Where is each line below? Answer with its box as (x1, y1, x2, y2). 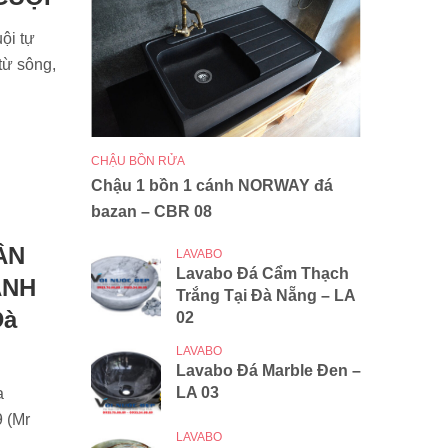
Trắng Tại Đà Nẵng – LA (176, 287, 355, 305)
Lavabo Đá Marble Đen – (176, 362, 361, 380)
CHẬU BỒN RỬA (91, 154, 185, 169)
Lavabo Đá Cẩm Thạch (176, 265, 349, 283)
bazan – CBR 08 (91, 203, 212, 221)
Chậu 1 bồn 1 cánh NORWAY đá (91, 177, 333, 195)
